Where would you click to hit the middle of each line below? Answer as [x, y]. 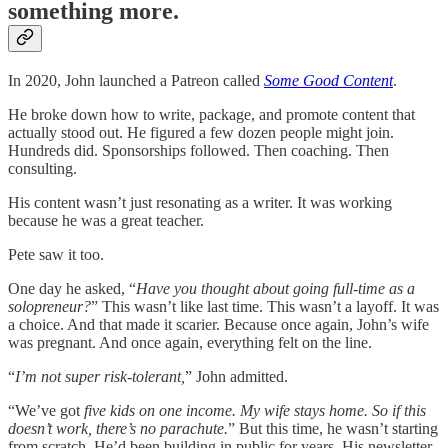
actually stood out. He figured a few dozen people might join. [201, 132]
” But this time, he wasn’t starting [333, 428]
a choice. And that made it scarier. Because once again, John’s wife [218, 324]
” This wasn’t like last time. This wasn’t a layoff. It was [265, 306]
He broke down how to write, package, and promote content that [211, 114]
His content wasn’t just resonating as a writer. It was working [200, 202]
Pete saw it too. [56, 254]
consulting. [42, 168]
